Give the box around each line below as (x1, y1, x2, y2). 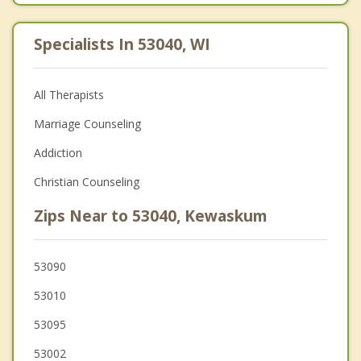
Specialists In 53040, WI (34, 34, 210, 56)
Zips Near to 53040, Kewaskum (34, 205, 268, 227)
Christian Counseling (34, 174, 139, 190)
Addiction (34, 145, 82, 161)
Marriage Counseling (34, 116, 141, 132)
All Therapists (34, 87, 104, 103)
